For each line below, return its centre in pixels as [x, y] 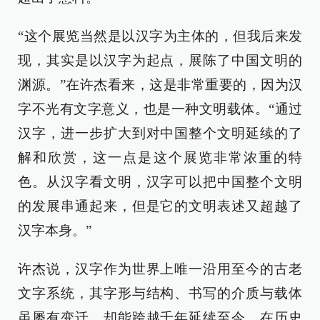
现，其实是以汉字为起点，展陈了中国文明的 [160, 60]
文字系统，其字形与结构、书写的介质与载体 [160, 293]
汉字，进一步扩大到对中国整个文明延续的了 [160, 133]
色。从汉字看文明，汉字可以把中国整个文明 [160, 181]
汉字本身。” [55, 230]
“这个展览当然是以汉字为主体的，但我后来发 [160, 36]
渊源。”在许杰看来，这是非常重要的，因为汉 [160, 84]
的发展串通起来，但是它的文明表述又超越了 [160, 206]
